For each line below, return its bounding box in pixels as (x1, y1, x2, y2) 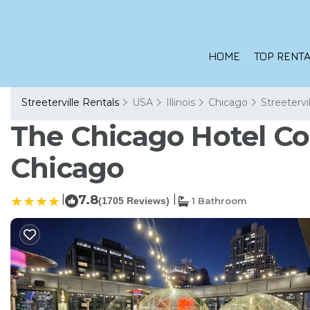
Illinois (166, 96, 195, 109)
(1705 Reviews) (98, 195, 170, 206)
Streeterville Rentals (21, 96, 122, 109)
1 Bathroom (189, 195, 247, 206)
